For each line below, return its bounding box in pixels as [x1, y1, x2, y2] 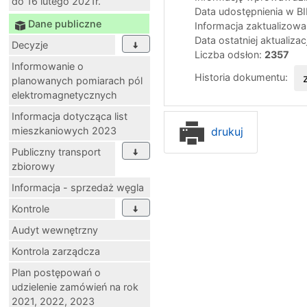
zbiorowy [12, 160, 55, 173]
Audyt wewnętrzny [12, 224, 98, 236]
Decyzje [12, 39, 48, 51]
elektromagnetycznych [12, 89, 117, 101]
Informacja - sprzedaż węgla [12, 182, 144, 194]
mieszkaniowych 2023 [12, 125, 116, 137]
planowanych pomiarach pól [12, 75, 143, 87]
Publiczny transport [12, 146, 101, 158]
